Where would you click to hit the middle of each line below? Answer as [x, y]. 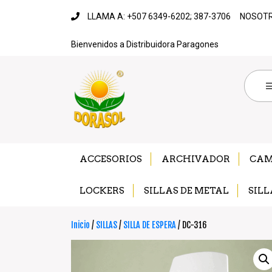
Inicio [80, 225]
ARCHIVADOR [196, 159]
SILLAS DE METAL [186, 190]
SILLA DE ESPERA [150, 225]
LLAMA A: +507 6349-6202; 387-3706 [159, 16]
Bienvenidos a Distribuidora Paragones [145, 44]
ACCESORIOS [111, 159]
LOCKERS [102, 190]
